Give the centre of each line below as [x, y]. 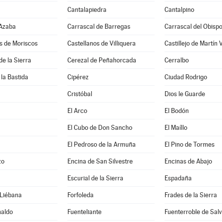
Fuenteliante [84, 212]
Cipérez [78, 77]
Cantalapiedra [87, 10]
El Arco [77, 111]
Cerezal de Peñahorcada [102, 60]
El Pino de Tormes [189, 144]
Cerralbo [176, 60]
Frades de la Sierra [191, 195]
